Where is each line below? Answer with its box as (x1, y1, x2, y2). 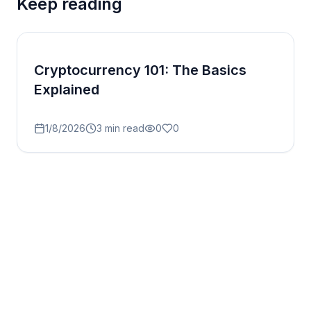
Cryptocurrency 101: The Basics (34, 62, 246, 79)
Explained (34, 81, 99, 99)
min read (102, 122, 144, 135)
